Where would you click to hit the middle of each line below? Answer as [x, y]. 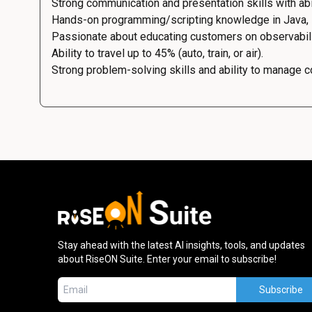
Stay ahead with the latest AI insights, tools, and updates [182, 245]
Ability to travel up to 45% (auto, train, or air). [157, 53]
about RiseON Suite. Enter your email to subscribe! [167, 259]
